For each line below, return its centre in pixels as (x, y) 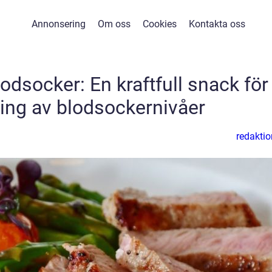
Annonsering (59, 24)
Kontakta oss (217, 24)
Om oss (114, 24)
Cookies (160, 24)
